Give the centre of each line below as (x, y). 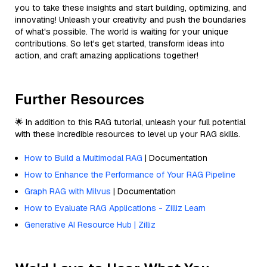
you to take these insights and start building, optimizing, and (131, 7)
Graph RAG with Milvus (68, 191)
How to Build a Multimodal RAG (83, 158)
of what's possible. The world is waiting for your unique (122, 31)
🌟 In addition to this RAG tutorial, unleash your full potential (130, 122)
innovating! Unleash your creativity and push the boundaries (131, 19)
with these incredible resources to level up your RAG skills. (128, 134)
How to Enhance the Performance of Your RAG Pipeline (130, 174)
